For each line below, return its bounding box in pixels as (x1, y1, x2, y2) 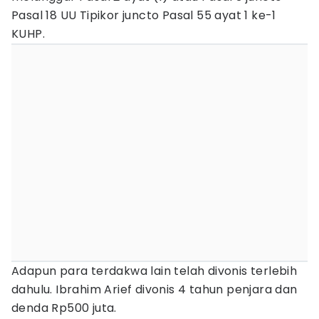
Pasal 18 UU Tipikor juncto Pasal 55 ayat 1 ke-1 (11, 7, 276, 23)
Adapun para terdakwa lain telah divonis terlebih (11, 263, 298, 279)
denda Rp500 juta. (11, 300, 117, 316)
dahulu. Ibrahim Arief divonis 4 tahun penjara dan (11, 281, 298, 298)
